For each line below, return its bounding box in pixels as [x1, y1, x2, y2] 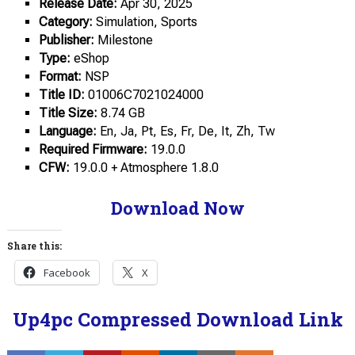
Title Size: [38, 105, 97, 120]
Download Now [110, 197, 245, 220]
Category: [38, 14, 93, 29]
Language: [38, 124, 97, 139]
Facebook [43, 265, 90, 281]
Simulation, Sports [92, 14, 197, 29]
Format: [38, 69, 82, 84]
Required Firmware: [38, 142, 147, 157]
